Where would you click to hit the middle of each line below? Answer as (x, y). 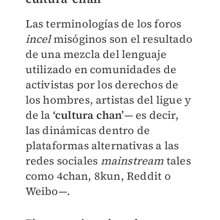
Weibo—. (48, 191)
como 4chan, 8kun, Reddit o (98, 176)
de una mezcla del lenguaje (96, 54)
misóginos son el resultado (123, 39)
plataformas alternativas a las (102, 145)
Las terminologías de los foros (103, 23)
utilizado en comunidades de (101, 69)
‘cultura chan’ (88, 115)
